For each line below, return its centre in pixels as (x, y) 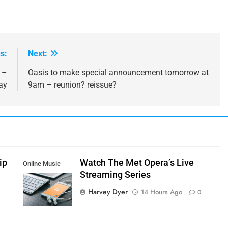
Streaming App (44, 176)
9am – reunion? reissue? (72, 85)
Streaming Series (115, 175)
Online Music (41, 164)
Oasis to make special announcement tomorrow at (118, 73)
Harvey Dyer (108, 192)
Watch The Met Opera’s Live (137, 163)
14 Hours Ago (161, 192)
